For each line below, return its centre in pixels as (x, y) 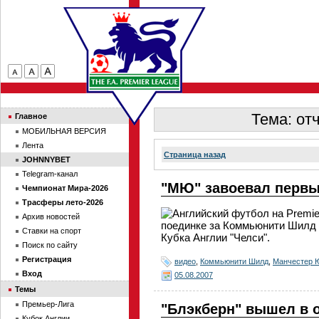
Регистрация (47, 259)
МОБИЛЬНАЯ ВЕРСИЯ (64, 131)
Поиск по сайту (50, 245)
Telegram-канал (50, 174)
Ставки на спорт (52, 231)
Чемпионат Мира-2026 (65, 188)
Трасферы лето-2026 (63, 202)
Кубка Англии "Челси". (215, 237)
